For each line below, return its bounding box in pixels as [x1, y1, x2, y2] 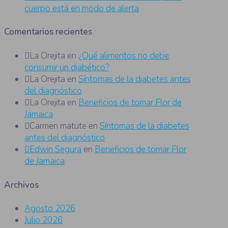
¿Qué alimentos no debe [78, 50, 169, 62]
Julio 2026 [24, 214, 63, 226]
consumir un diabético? [24, 62, 109, 74]
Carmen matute [30, 120, 87, 132]
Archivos [4, 179, 39, 191]
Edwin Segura [30, 144, 81, 156]
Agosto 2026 [24, 203, 75, 215]
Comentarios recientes [4, 26, 93, 38]
